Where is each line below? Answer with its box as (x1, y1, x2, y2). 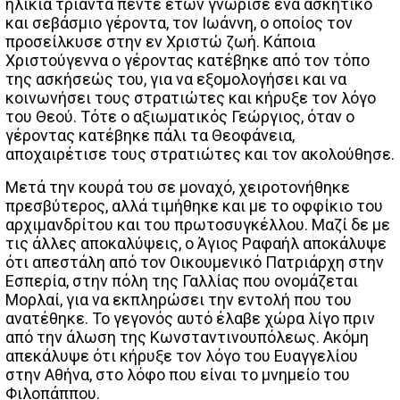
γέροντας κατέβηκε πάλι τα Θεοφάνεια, (5, 125, 295, 145)
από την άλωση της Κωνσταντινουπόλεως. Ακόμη (5, 327, 369, 346)
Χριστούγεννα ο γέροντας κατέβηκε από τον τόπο (5, 50, 370, 70)
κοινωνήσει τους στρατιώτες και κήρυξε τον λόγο (5, 87, 376, 107)
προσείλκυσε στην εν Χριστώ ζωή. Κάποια (5, 31, 315, 51)
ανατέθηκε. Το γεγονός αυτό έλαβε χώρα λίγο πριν (5, 308, 375, 328)
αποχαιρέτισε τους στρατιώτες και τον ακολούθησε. (5, 144, 395, 163)
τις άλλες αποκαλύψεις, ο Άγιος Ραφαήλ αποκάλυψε (5, 233, 387, 253)
